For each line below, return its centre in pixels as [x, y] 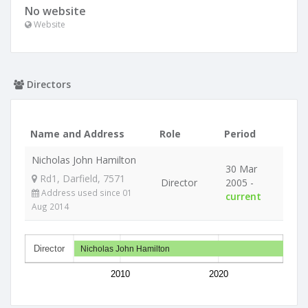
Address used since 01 [86, 192]
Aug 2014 [50, 206]
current [243, 196]
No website [55, 11]
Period [240, 134]
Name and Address [77, 134]
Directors [47, 84]
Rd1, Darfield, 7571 [81, 178]
